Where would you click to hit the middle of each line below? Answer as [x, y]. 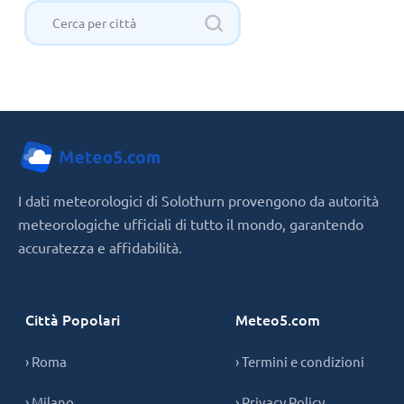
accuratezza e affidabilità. [100, 247]
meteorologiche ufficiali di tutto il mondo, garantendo [191, 223]
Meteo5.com [278, 319]
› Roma [46, 361]
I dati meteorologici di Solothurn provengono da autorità [198, 200]
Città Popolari [73, 319]
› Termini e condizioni [300, 361]
